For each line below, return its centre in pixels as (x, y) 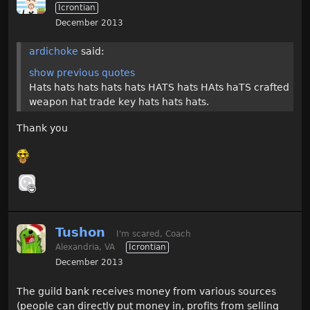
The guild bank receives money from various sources (146, 291)
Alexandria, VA (85, 247)
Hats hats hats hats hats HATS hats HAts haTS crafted (159, 87)
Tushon (80, 232)
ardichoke (54, 51)
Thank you (42, 128)
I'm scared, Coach (154, 234)
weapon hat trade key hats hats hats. (119, 102)
